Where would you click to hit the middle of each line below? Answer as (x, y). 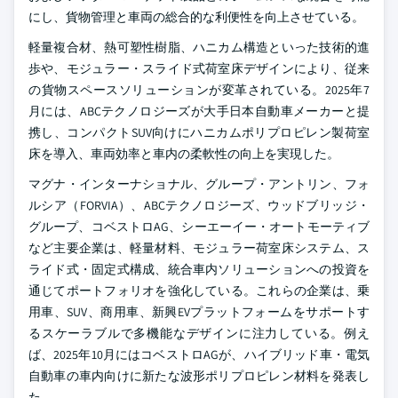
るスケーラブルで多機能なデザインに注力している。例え (199, 333)
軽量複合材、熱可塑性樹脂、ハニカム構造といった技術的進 (199, 47)
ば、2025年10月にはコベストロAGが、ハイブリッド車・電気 (199, 354)
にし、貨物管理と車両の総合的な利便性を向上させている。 (196, 17)
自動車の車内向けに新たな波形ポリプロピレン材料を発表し (199, 376)
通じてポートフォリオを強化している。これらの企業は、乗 (199, 291)
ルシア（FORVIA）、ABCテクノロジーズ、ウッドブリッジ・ (199, 205)
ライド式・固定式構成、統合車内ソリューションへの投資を (199, 269)
